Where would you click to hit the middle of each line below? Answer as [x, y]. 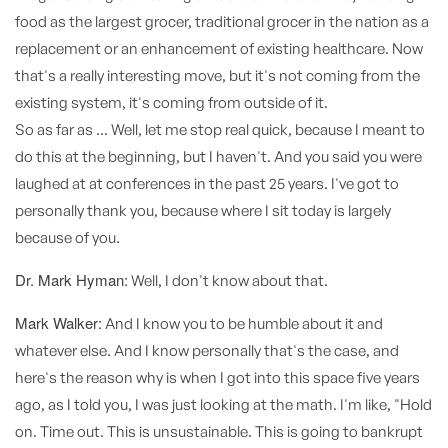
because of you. [67, 237]
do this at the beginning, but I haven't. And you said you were [218, 156]
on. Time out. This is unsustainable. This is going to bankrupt [219, 431]
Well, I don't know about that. [228, 280]
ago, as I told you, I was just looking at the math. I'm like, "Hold [223, 404]
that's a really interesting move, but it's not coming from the [217, 75]
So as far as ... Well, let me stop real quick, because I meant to [220, 129]
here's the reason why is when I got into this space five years [217, 377]
